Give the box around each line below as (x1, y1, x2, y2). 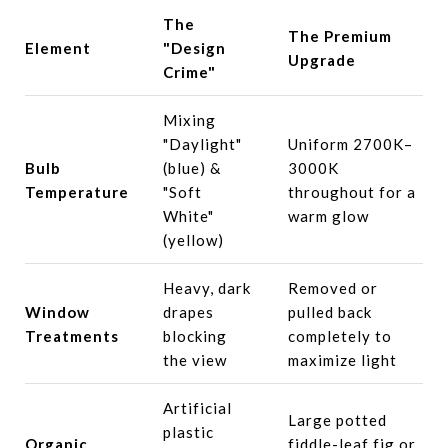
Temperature (25, 182, 129, 201)
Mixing (162, 110, 216, 129)
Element (25, 38, 91, 57)
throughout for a (287, 182, 416, 201)
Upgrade (287, 50, 356, 69)
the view (162, 350, 227, 369)
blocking (162, 326, 227, 345)
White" (162, 206, 214, 225)
